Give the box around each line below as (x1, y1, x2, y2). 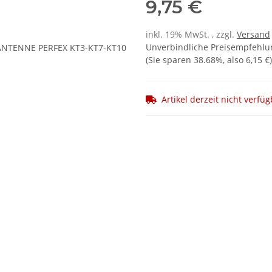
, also (223, 54, 246, 66)
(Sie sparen (146, 54, 194, 66)
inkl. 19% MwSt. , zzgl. (146, 29, 237, 41)
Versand (237, 29, 270, 41)
